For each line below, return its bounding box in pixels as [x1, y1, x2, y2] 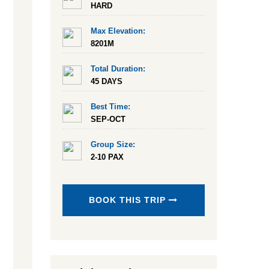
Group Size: [90, 140, 135, 149]
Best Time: [90, 102, 130, 111]
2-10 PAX [90, 153, 124, 162]
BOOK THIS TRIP [89, 195, 169, 205]
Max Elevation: [90, 26, 145, 35]
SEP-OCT [90, 115, 125, 124]
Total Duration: [90, 64, 145, 73]
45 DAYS [90, 77, 122, 86]
